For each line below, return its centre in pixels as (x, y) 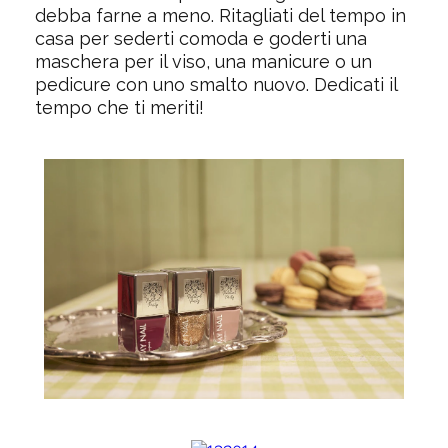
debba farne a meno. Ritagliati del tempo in (220, 15)
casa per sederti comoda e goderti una (201, 38)
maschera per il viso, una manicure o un (203, 61)
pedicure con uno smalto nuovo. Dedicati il (216, 84)
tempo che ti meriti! (119, 107)
